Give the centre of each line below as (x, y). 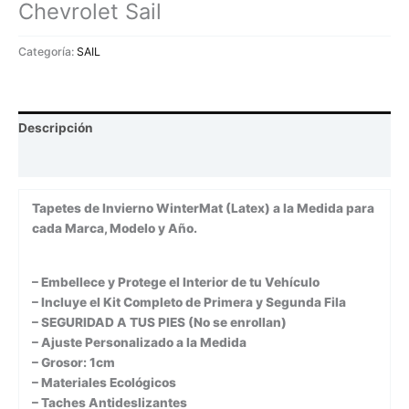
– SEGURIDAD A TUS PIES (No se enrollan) (159, 322)
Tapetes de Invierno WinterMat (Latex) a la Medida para (203, 209)
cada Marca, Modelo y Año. (114, 229)
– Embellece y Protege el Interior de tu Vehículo (175, 282)
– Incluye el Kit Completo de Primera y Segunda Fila (189, 302)
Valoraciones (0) (69, 160)
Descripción (56, 128)
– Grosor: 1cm (73, 362)
